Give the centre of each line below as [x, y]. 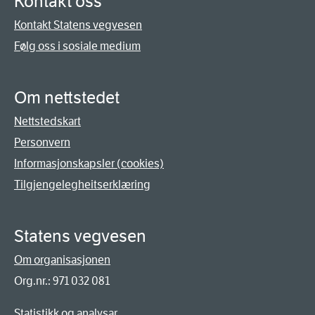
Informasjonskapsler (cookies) [89, 164]
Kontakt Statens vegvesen [78, 25]
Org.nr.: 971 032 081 [62, 281]
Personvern [42, 143]
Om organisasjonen [62, 260]
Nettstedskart [47, 122]
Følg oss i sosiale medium [77, 46]
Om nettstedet [67, 98]
